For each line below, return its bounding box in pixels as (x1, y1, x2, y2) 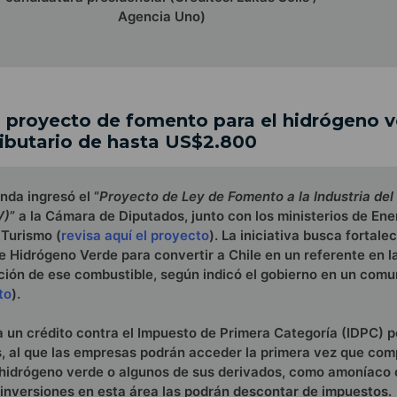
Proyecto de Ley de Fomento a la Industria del (99, 187, 393, 205)
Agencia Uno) (117, 8, 206, 26)
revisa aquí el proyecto (61, 226, 209, 244)
